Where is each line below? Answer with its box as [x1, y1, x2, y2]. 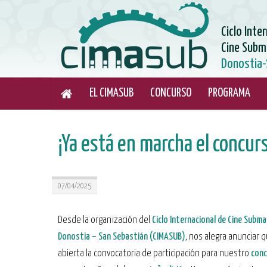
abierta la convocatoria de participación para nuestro [58, 249, 251, 259]
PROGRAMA [208, 88, 250, 99]
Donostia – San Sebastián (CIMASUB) [58, 232, 185, 242]
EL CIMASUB [89, 88, 133, 99]
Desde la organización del [58, 215, 152, 225]
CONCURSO [150, 88, 191, 99]
